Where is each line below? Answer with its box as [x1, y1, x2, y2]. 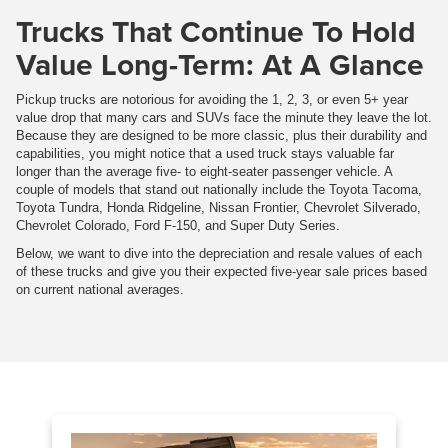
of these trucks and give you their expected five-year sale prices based [16, 264, 427, 280]
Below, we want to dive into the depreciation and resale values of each [16, 246, 422, 262]
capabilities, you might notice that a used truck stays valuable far [16, 146, 394, 162]
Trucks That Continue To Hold [16, 10, 416, 54]
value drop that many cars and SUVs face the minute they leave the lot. [16, 110, 432, 126]
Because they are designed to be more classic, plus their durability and [16, 128, 427, 144]
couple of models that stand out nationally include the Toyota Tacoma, [16, 182, 422, 198]
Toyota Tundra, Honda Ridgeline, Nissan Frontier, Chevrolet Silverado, [16, 200, 421, 216]
